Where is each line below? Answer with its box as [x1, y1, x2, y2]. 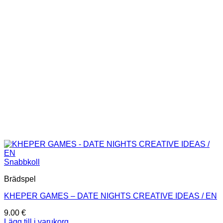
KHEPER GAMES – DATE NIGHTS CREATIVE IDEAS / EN [4, 191, 217, 200]
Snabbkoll [4, 157, 40, 166]
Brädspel [4, 174, 36, 183]
